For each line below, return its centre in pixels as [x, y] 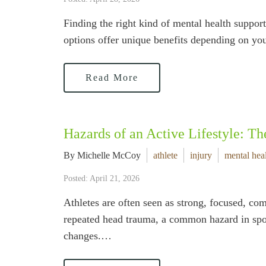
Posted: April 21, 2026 [102, 178]
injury [201, 155]
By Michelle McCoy [102, 155]
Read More [112, 77]
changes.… [88, 236]
